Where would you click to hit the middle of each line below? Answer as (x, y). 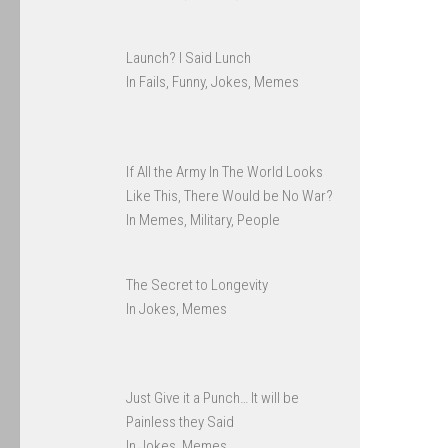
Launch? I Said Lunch (189, 58)
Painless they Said (180, 422)
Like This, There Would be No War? (230, 195)
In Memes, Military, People (203, 219)
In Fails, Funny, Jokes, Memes (213, 82)
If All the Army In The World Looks (225, 171)
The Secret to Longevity (197, 284)
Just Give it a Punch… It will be (213, 398)
